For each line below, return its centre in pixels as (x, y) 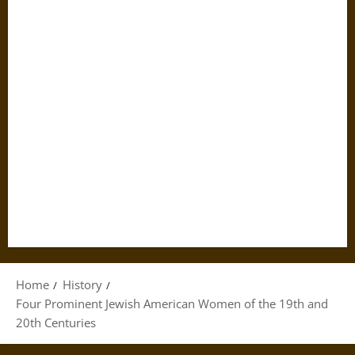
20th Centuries (56, 323)
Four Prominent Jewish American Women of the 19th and (172, 303)
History (82, 284)
